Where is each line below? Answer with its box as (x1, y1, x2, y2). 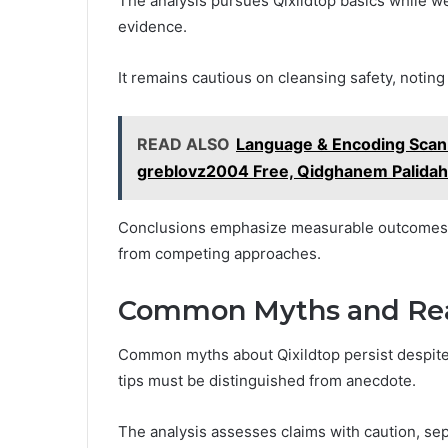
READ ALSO (137, 133, 230, 154)
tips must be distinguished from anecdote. (118, 371, 416, 391)
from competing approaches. (118, 243, 321, 263)
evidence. (118, 16, 187, 36)
